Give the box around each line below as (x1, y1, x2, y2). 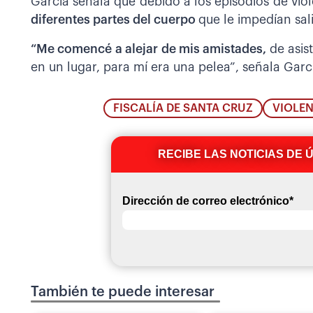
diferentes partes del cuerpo (31, 13, 198, 26)
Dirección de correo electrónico (122, 195, 289, 208)
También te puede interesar (31, 285, 214, 300)
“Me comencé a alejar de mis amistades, (31, 43, 270, 55)
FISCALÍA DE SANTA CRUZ (112, 103, 253, 115)
